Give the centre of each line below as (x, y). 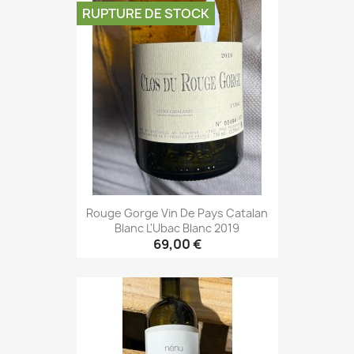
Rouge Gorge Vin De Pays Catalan (177, 213)
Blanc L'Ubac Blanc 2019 (177, 228)
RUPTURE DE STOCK (145, 14)
